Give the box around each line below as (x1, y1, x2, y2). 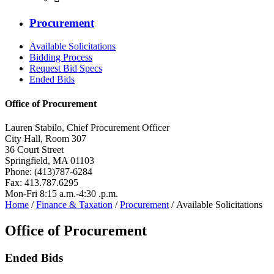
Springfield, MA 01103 (5, 155, 94, 166)
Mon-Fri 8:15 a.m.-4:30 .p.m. (5, 188, 118, 199)
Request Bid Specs (29, 63, 102, 74)
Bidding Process (29, 52, 92, 63)
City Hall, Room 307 (5, 133, 86, 144)
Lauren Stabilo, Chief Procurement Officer (5, 122, 169, 133)
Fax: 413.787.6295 (5, 177, 78, 188)
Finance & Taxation (36, 199, 113, 210)
